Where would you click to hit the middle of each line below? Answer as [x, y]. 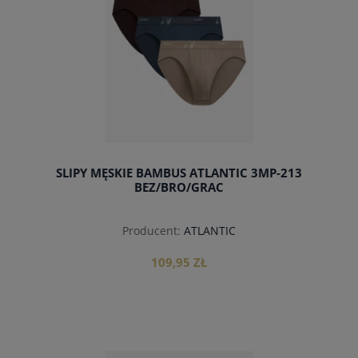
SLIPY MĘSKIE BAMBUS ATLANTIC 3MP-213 [179, 173]
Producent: [151, 231]
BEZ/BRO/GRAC [179, 188]
